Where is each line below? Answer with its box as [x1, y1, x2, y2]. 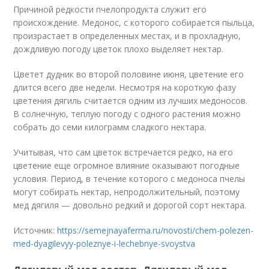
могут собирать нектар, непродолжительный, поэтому [13, 186, 240, 198]
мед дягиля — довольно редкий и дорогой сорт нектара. [13, 199, 247, 211]
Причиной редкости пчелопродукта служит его [13, 4, 207, 15]
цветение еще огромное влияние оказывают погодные [13, 160, 240, 171]
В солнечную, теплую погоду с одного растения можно [13, 108, 241, 119]
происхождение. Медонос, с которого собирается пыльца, [13, 17, 255, 28]
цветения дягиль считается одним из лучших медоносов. [13, 95, 248, 106]
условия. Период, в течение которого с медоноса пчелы [13, 173, 246, 184]
